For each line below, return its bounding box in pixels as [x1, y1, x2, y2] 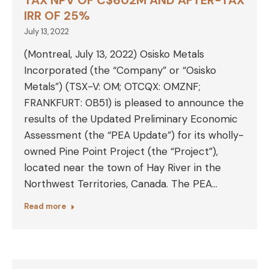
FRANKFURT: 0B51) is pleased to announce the [24, 96, 244, 109]
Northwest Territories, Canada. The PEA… [24, 177, 217, 190]
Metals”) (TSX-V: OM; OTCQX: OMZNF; [24, 80, 201, 93]
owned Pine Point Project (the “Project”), [24, 145, 218, 158]
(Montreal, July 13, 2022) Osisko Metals [24, 47, 204, 61]
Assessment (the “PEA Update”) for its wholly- [24, 128, 244, 142]
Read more [24, 201, 66, 211]
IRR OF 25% [24, 8, 90, 23]
